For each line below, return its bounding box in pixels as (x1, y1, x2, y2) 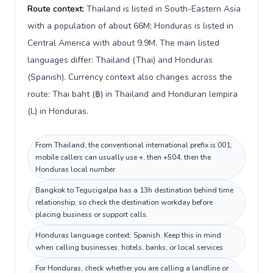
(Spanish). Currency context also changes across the (27, 71, 232, 83)
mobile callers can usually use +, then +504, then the (35, 152, 211, 162)
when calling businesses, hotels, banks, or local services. (35, 243, 225, 252)
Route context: (27, 3, 87, 15)
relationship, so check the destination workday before (35, 197, 213, 207)
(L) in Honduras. (27, 105, 88, 117)
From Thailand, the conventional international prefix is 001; (35, 140, 232, 150)
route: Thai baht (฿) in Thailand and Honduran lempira (27, 88, 238, 100)
